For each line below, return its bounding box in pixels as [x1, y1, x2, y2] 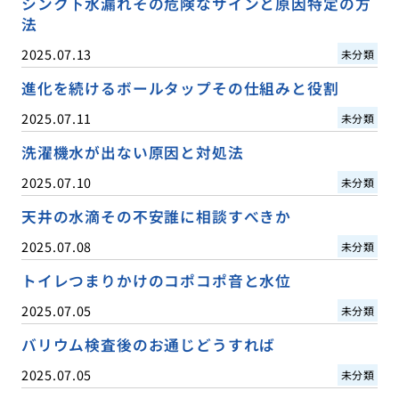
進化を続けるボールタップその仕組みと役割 [20, 77, 339, 99]
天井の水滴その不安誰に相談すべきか [20, 205, 292, 227]
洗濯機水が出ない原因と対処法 [20, 141, 244, 163]
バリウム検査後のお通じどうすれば [20, 333, 276, 355]
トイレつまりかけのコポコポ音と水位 [20, 269, 292, 291]
